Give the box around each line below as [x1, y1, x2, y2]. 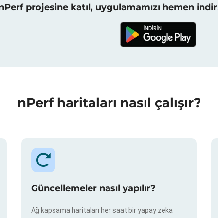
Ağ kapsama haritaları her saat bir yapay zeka [31, 206, 173, 215]
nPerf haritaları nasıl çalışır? [17, 94, 201, 110]
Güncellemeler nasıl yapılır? [31, 183, 156, 194]
